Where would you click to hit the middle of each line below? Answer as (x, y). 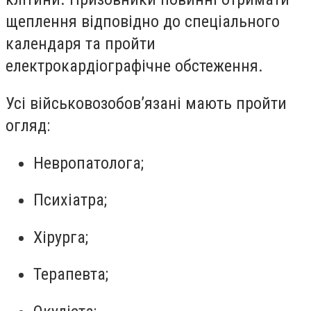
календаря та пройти (81, 44)
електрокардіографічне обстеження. (134, 66)
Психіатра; (70, 200)
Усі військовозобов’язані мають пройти (146, 104)
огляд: (28, 126)
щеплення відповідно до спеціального (143, 22)
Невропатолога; (89, 163)
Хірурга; (61, 237)
